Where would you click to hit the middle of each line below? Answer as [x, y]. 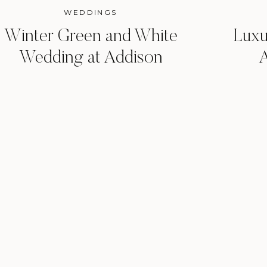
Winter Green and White [91, 37]
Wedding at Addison [91, 58]
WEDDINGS [91, 12]
